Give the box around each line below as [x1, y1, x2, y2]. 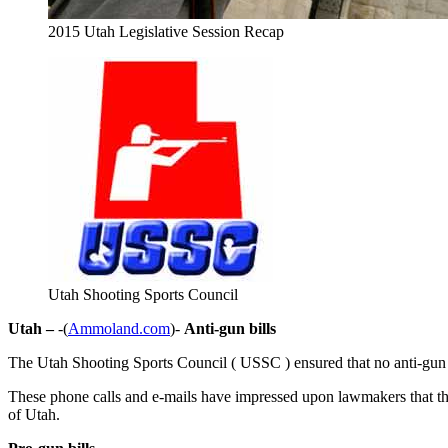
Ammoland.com [68, 319, 170, 337]
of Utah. [8, 405, 60, 423]
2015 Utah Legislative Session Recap [48, 22, 284, 40]
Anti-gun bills [184, 319, 276, 337]
